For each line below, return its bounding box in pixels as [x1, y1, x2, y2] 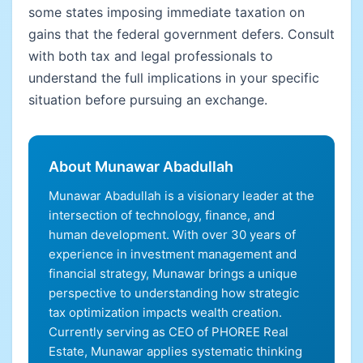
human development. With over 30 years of [49, 227, 296, 242]
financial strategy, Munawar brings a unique [49, 266, 297, 281]
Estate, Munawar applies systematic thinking [49, 344, 302, 359]
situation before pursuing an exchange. [28, 92, 267, 108]
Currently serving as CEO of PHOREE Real [49, 324, 288, 340]
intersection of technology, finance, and [49, 207, 275, 223]
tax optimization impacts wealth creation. [49, 305, 282, 320]
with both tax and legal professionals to [28, 48, 273, 64]
